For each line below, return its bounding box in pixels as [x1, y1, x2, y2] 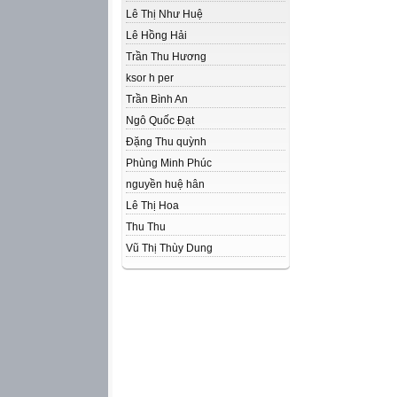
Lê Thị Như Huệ [126, 8, 203, 20]
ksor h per [126, 72, 174, 84]
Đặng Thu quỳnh [126, 136, 206, 148]
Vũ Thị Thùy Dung [126, 242, 213, 254]
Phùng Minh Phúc [126, 157, 212, 169]
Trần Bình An [126, 93, 188, 105]
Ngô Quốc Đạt [126, 114, 194, 127]
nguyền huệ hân [126, 178, 205, 191]
